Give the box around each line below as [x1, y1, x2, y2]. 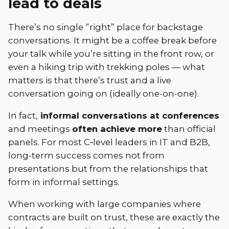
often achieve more [72, 123, 162, 134]
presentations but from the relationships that [8, 163, 208, 174]
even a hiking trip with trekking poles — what [8, 61, 205, 72]
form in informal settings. [8, 176, 120, 187]
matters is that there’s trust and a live [8, 75, 171, 85]
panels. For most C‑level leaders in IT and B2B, [8, 136, 210, 147]
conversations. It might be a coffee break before [8, 35, 217, 45]
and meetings [8, 123, 72, 134]
